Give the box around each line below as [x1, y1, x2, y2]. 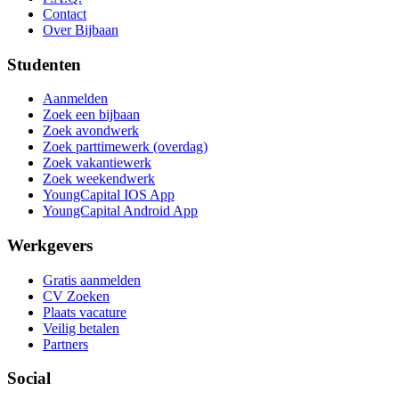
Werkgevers [7, 235, 93, 255]
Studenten [7, 54, 81, 74]
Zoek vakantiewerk [43, 155, 151, 171]
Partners [43, 336, 88, 352]
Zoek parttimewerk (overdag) [43, 139, 208, 155]
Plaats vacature [43, 304, 126, 320]
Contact [43, 5, 86, 21]
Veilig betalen [43, 320, 119, 336]
